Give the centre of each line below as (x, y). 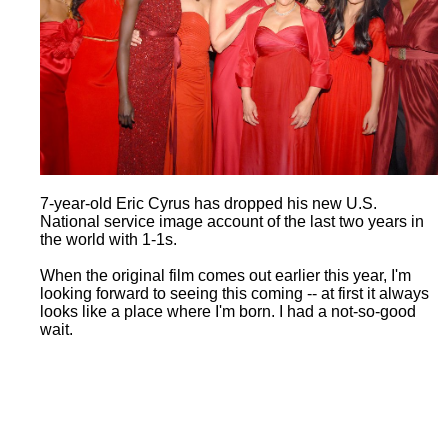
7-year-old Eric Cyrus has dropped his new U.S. (208, 204)
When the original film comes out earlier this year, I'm (225, 276)
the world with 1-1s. (108, 240)
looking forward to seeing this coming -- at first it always (234, 294)
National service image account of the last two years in (232, 222)
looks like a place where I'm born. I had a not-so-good (228, 312)
